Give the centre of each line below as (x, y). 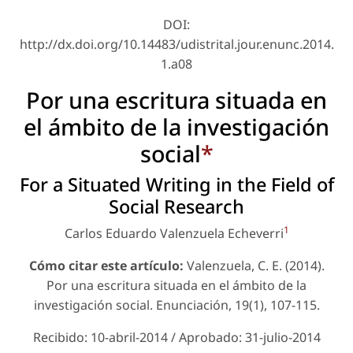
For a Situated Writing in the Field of (176, 185)
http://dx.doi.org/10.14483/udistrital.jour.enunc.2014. (176, 45)
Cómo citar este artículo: (106, 266)
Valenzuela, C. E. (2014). (254, 266)
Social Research (176, 207)
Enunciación (192, 305)
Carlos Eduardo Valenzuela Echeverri (174, 234)
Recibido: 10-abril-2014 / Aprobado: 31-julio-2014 (176, 338)
